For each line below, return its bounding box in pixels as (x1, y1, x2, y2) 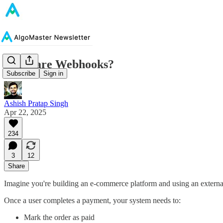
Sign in (43, 70, 63, 78)
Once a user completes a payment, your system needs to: (4, 196, 181, 205)
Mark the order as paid (24, 213, 95, 222)
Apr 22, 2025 (4, 108, 46, 116)
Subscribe (6, 70, 35, 78)
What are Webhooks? (4, 57, 114, 71)
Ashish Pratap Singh (4, 99, 68, 108)
